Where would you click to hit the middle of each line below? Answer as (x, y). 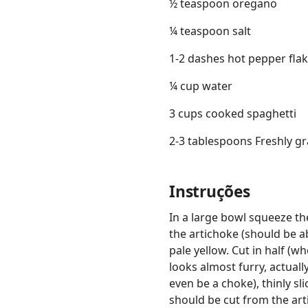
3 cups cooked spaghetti (233, 114)
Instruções (210, 192)
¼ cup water (201, 86)
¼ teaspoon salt (210, 31)
